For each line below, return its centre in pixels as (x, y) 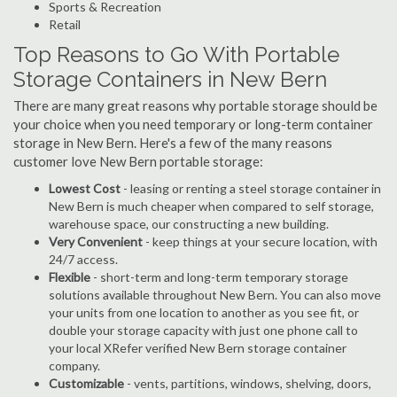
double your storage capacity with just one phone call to (203, 330)
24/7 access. (83, 259)
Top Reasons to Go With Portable (176, 54)
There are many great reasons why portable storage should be (195, 105)
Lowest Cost (85, 188)
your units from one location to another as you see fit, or (204, 312)
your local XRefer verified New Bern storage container (198, 348)
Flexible (70, 277)
